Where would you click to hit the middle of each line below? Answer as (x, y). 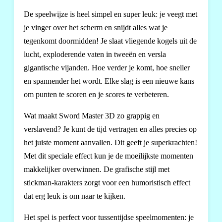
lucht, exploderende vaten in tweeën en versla (95, 54)
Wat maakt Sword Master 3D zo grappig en (92, 116)
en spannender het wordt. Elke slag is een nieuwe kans (109, 81)
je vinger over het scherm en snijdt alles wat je (96, 28)
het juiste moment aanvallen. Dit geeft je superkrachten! (111, 142)
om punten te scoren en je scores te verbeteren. (96, 94)
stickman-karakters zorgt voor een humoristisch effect (107, 183)
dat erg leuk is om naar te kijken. (75, 196)
